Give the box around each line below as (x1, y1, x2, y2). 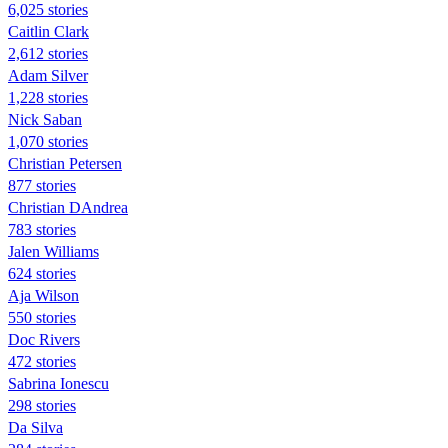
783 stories (8, 220, 76, 238)
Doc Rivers (8, 330, 80, 348)
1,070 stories (8, 132, 88, 150)
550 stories (8, 308, 76, 326)
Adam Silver (8, 66, 88, 84)
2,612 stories (8, 44, 88, 62)
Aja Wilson (8, 286, 79, 304)
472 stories (8, 352, 76, 370)
